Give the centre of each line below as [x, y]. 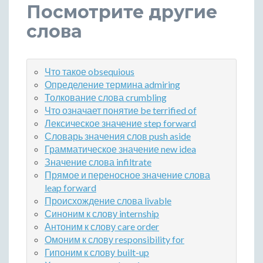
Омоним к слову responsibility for [114, 240]
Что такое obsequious [90, 72]
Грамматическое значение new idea [120, 149]
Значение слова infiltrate [98, 162]
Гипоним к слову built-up [97, 252]
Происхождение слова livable [108, 201]
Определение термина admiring [112, 85]
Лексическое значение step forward [120, 123]
